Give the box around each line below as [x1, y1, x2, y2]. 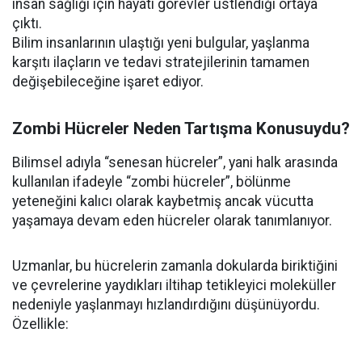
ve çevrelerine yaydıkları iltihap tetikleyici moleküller [12, 277, 336, 293]
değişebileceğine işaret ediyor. [12, 74, 204, 90]
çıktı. [12, 15, 42, 32]
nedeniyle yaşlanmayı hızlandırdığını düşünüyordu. [12, 297, 320, 313]
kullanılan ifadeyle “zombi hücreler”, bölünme [12, 174, 291, 190]
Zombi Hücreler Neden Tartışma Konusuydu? [12, 119, 350, 138]
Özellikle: [12, 316, 69, 332]
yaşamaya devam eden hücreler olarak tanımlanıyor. [12, 213, 332, 229]
